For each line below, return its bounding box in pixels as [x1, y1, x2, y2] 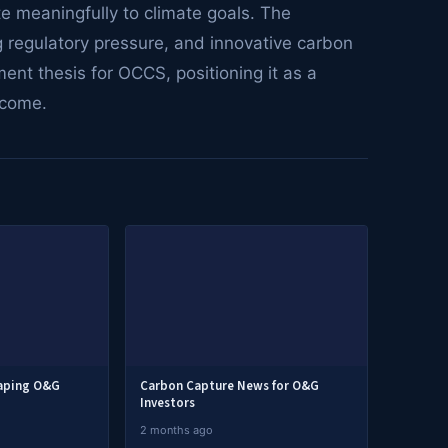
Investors [140, 394, 196, 412]
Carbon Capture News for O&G [140, 377, 320, 395]
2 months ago [140, 423, 214, 437]
